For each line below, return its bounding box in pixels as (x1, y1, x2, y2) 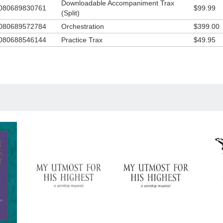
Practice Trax (61, 35, 103, 44)
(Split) (61, 8, 80, 17)
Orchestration (61, 22, 104, 30)
